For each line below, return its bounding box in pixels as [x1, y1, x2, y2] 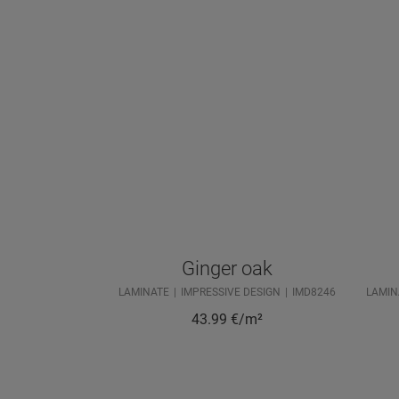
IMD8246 [292, 286, 336, 299]
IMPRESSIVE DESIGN [181, 286, 281, 299]
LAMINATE [118, 286, 169, 299]
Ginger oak [182, 257, 273, 281]
